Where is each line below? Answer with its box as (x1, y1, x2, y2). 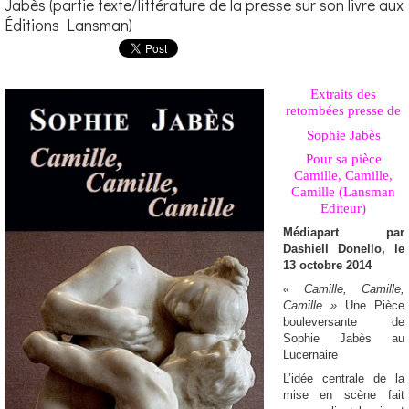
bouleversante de (282, 314, 404, 329)
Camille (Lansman (291, 184, 396, 199)
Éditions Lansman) (5, 14, 132, 36)
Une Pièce (336, 298, 404, 312)
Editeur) (320, 200, 367, 215)
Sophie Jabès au (282, 330, 404, 345)
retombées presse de (286, 103, 402, 119)
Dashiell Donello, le (282, 241, 404, 256)
